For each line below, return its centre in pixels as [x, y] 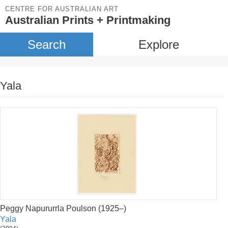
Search [46, 45]
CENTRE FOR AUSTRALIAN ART [62, 9]
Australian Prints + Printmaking [88, 20]
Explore [159, 45]
